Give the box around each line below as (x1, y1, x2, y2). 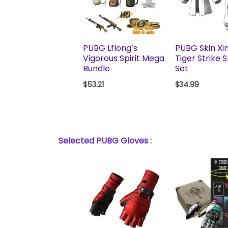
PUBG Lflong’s (83, 42, 137, 54)
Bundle (83, 63, 110, 75)
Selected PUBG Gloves (59, 135, 150, 147)
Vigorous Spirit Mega (83, 52, 164, 65)
